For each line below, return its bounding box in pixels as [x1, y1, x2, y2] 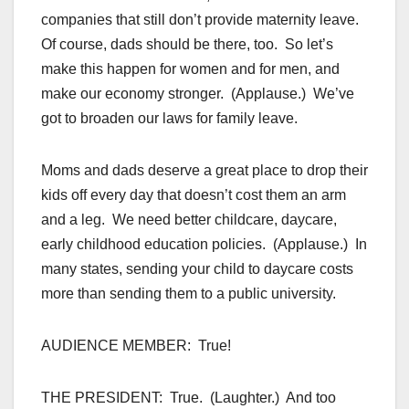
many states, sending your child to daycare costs [41, 261, 353, 278]
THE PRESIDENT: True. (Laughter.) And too [41, 390, 336, 406]
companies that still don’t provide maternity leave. [41, 12, 362, 28]
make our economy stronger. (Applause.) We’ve [41, 86, 354, 102]
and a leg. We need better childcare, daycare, [41, 212, 337, 228]
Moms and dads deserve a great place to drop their [41, 163, 368, 179]
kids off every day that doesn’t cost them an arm [41, 187, 346, 204]
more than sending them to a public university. [41, 286, 336, 302]
